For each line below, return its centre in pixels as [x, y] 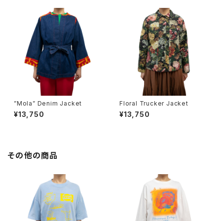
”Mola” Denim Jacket [48, 103]
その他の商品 [33, 155]
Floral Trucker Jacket [154, 103]
